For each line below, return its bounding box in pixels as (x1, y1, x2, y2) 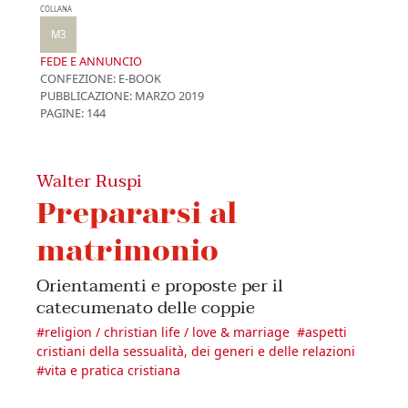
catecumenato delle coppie (36, 292, 255, 323)
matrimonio (36, 231, 219, 268)
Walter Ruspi (36, 166, 142, 197)
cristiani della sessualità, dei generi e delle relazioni (36, 342, 355, 361)
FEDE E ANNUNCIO (40, 53, 142, 70)
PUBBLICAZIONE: (40, 87, 132, 105)
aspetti (305, 323, 347, 342)
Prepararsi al (36, 194, 237, 230)
